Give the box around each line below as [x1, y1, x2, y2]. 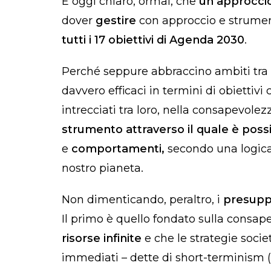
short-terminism [175, 250, 267, 264]
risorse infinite [62, 231, 142, 245]
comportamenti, [71, 142, 165, 155]
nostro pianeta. [62, 161, 143, 175]
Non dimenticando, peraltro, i [62, 192, 223, 206]
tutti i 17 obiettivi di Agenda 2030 [62, 33, 244, 47]
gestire [96, 13, 136, 27]
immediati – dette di [62, 250, 175, 264]
